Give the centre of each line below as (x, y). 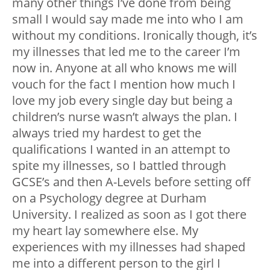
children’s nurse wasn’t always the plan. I (125, 116)
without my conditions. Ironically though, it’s (135, 35)
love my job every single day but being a (122, 100)
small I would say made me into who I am (128, 19)
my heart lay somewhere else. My (105, 230)
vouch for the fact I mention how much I (124, 84)
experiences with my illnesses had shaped (129, 246)
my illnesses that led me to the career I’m (126, 51)
